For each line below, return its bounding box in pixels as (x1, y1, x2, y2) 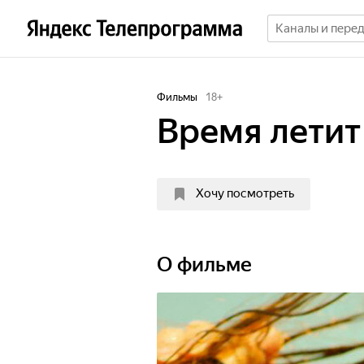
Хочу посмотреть (196, 186, 294, 201)
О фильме (157, 253, 252, 276)
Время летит (157, 111, 361, 151)
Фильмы (157, 91, 197, 103)
